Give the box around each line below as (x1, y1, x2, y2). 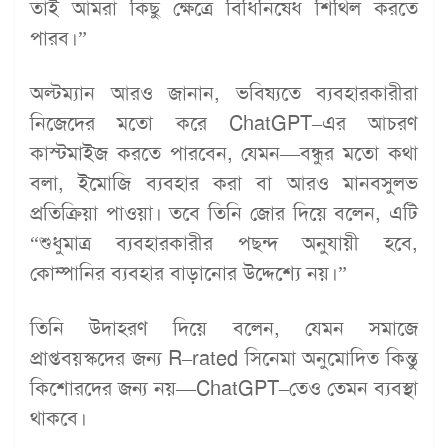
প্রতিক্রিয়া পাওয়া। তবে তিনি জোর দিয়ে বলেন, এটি (30, 199, 418, 226)
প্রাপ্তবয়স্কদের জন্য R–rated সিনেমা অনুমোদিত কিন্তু (30, 344, 418, 371)
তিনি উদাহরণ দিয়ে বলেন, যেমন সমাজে (30, 314, 418, 341)
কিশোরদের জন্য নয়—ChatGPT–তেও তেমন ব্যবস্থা (30, 374, 418, 401)
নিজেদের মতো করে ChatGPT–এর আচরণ (30, 109, 418, 136)
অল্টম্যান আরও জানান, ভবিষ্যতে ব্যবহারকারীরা (30, 79, 418, 106)
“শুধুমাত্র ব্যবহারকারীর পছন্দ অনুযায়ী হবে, (30, 229, 418, 256)
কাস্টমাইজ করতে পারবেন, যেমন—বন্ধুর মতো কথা (30, 139, 418, 166)
